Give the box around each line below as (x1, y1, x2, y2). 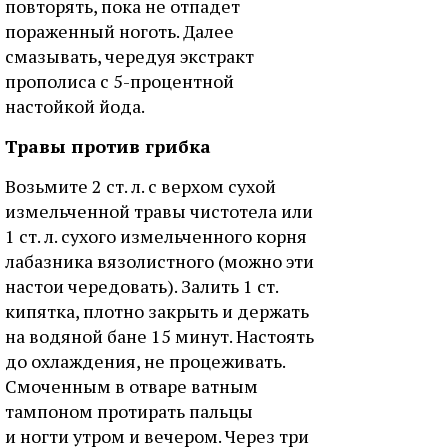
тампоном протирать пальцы (5, 399, 253, 423)
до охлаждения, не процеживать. (5, 349, 285, 373)
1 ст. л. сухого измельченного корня (5, 224, 307, 248)
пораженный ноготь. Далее (5, 19, 234, 43)
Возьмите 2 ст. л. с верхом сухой (5, 174, 276, 198)
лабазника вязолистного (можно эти (5, 249, 314, 273)
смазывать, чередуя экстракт (5, 44, 254, 68)
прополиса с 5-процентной (5, 69, 234, 93)
